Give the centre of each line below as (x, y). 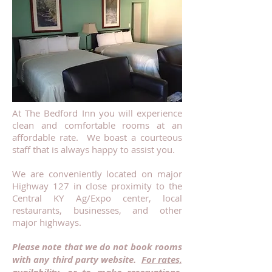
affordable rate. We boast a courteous (97, 137)
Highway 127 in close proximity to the (97, 186)
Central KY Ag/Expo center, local (97, 198)
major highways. (48, 222)
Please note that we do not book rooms (97, 247)
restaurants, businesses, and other (97, 210)
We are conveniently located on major (97, 174)
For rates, (162, 260)
